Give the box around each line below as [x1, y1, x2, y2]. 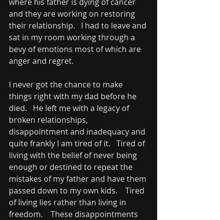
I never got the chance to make [9, 79, 125, 90]
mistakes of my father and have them [9, 173, 148, 184]
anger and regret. [9, 55, 80, 66]
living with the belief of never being [9, 150, 139, 161]
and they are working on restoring [9, 8, 137, 19]
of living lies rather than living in [9, 197, 128, 208]
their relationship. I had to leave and [9, 20, 148, 31]
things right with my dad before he [9, 91, 138, 102]
